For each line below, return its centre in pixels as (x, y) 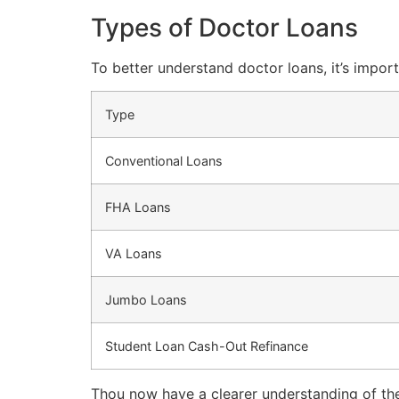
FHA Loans (138, 208)
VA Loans (134, 254)
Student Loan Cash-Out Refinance (207, 346)
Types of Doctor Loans (224, 27)
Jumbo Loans (146, 300)
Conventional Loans (164, 161)
